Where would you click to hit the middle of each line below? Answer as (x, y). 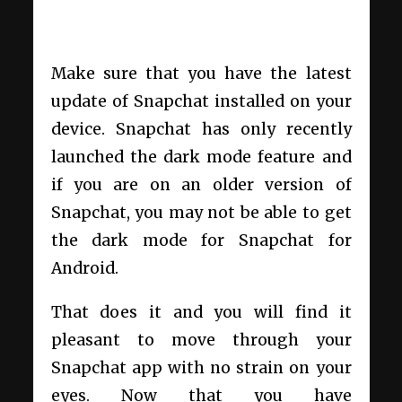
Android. (86, 269)
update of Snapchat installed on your (201, 102)
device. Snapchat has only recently (201, 130)
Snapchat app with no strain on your (201, 368)
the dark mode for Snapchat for (201, 241)
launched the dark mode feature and (201, 157)
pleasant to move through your (201, 341)
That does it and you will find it (201, 313)
